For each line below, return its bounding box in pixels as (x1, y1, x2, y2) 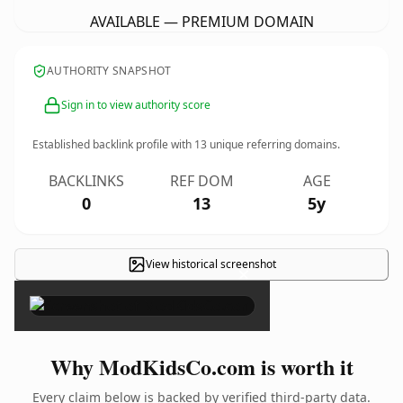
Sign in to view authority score (61, 97, 210, 112)
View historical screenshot (145, 256, 276, 272)
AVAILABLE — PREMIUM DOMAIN (89, 12, 314, 31)
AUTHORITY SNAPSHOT (47, 63, 172, 78)
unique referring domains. (207, 137, 340, 152)
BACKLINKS (49, 171, 124, 191)
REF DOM (169, 171, 234, 191)
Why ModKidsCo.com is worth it (49, 351, 354, 382)
